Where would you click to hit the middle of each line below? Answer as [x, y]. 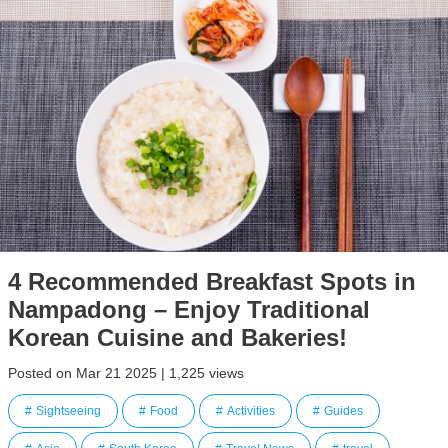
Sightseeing [68, 411]
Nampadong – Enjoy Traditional [189, 309]
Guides [343, 411]
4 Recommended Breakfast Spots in [212, 281]
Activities [251, 411]
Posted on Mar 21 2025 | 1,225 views [126, 373]
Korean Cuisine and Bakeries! [177, 337]
